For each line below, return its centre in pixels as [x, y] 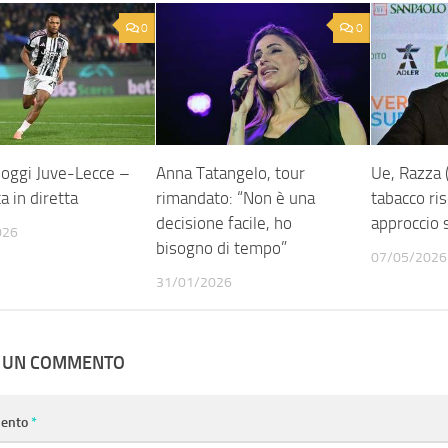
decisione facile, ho [224, 223]
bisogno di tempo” [222, 248]
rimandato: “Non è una [236, 198]
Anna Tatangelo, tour [231, 173]
